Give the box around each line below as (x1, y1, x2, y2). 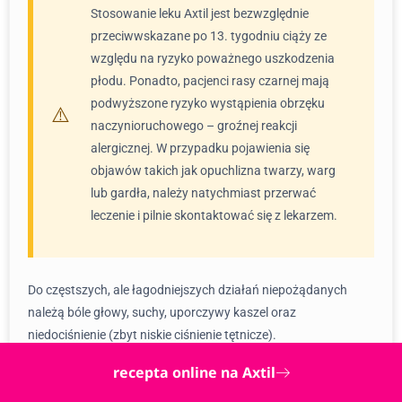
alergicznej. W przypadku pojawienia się (91, 141, 310, 155)
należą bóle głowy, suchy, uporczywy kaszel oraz (28, 305, 296, 319)
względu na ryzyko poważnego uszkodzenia (91, 51, 335, 66)
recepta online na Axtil (112, 363, 275, 382)
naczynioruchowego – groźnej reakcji (91, 118, 297, 133)
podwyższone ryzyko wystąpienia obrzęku (91, 96, 325, 110)
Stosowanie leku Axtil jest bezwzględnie (91, 6, 309, 21)
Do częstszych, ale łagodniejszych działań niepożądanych (28, 283, 347, 297)
